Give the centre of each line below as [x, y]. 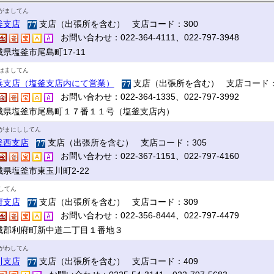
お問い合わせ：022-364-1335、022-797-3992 [146, 97]
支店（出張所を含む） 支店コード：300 [117, 24]
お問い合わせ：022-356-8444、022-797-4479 [146, 215]
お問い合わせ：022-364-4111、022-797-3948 [146, 37]
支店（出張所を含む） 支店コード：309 [117, 202]
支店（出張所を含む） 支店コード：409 [117, 261]
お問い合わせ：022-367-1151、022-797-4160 [146, 156]
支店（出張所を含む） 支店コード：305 [126, 143]
